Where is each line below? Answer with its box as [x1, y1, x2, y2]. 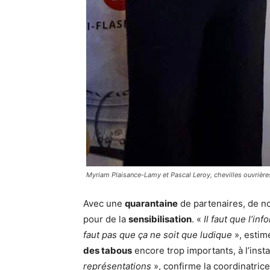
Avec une [83, 198, 125, 210]
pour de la [83, 213, 128, 225]
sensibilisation [128, 213, 192, 225]
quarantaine [125, 198, 178, 210]
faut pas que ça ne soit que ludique [83, 229, 232, 241]
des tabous [83, 245, 132, 257]
